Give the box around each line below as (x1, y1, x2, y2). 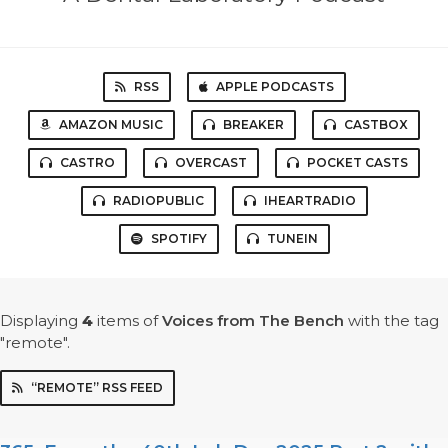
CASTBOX (344, 117, 408, 133)
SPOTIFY (150, 231, 207, 247)
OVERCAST (175, 155, 247, 171)
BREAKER (223, 117, 284, 133)
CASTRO (60, 155, 115, 171)
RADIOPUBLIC (112, 193, 204, 209)
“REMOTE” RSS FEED (31, 380, 163, 396)
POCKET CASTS (307, 155, 408, 171)
